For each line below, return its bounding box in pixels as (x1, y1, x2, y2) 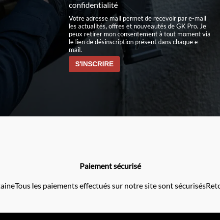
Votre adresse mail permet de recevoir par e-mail (68, 14, 206, 22)
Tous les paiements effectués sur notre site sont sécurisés (14, 181, 206, 191)
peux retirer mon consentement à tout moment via (68, 29, 211, 38)
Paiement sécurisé (79, 161, 141, 170)
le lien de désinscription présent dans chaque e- (68, 37, 200, 46)
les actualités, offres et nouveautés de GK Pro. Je (68, 22, 206, 30)
